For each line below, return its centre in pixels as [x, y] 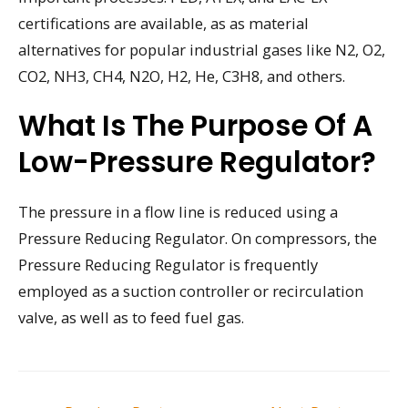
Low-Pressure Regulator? [197, 162]
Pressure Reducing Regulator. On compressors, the [198, 238]
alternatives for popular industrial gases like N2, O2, [202, 50]
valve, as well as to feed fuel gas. [131, 317]
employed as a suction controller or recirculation [191, 291]
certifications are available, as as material [163, 23]
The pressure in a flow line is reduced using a [178, 211]
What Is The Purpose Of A [195, 125]
